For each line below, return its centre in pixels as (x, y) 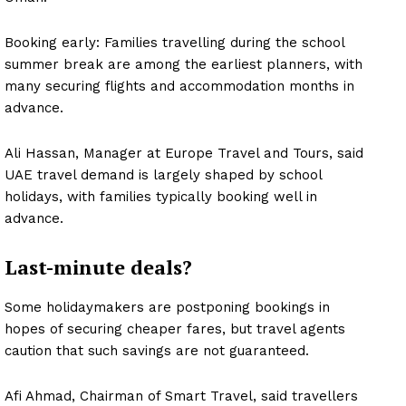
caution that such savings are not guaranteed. (157, 351)
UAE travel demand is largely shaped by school (163, 175)
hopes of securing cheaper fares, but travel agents (175, 329)
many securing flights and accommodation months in (179, 87)
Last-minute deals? (98, 267)
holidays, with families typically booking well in (161, 197)
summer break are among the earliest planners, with (184, 65)
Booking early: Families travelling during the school (174, 43)
